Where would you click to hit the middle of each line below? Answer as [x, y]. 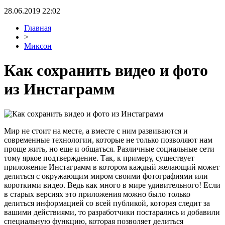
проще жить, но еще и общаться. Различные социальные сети [109, 149]
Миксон [38, 46]
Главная [38, 28]
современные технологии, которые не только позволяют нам [108, 140]
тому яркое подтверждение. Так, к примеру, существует [99, 158]
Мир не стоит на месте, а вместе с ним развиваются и [96, 131]
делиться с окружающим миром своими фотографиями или [106, 176]
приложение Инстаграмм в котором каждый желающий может [112, 167]
